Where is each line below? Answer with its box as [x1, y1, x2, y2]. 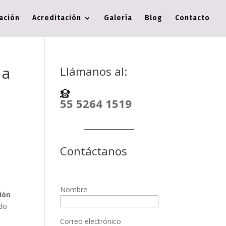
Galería [104, 14, 132, 22]
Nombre [60, 185, 88, 194]
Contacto [175, 14, 210, 22]
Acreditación [32, 14, 81, 22]
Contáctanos [60, 143, 128, 158]
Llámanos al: [60, 64, 128, 79]
